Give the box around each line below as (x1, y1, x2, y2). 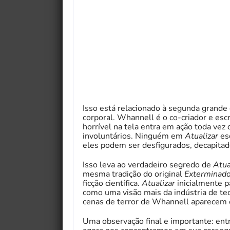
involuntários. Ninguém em (83, 130, 185, 142)
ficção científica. (83, 177, 142, 189)
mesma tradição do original (83, 168, 184, 180)
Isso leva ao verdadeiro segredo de (83, 159, 213, 170)
